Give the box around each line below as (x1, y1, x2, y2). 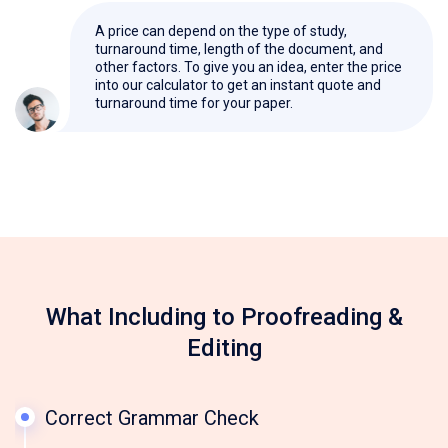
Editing (186, 334, 262, 363)
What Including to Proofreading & (45, 303, 403, 332)
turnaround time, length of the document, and (95, 41, 383, 58)
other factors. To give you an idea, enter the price (95, 59, 402, 76)
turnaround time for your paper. (95, 95, 293, 112)
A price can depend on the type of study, (95, 23, 347, 40)
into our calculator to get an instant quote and (95, 77, 381, 94)
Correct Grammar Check (45, 406, 259, 431)
